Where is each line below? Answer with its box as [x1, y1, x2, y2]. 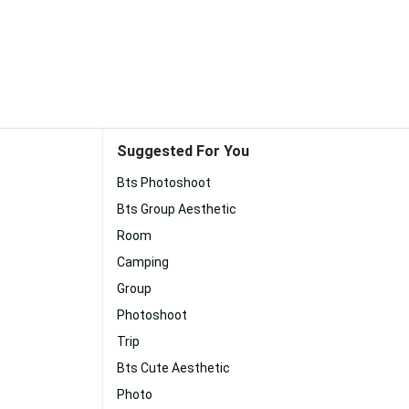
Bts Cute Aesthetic [117, 361, 230, 375]
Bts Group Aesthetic [117, 202, 236, 216]
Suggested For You [117, 142, 249, 160]
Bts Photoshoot [117, 175, 211, 190]
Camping [117, 255, 169, 269]
